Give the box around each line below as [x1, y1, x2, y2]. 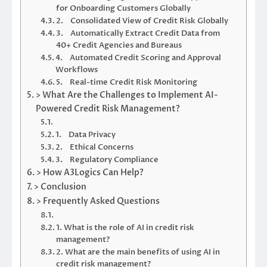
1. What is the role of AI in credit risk [56, 222, 195, 234]
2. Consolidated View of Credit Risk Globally [56, 15, 229, 27]
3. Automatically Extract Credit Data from [56, 28, 221, 39]
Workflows [55, 64, 98, 76]
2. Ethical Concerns [55, 142, 134, 153]
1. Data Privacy [55, 129, 116, 141]
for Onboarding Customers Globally [56, 3, 191, 14]
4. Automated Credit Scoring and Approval [55, 52, 222, 64]
